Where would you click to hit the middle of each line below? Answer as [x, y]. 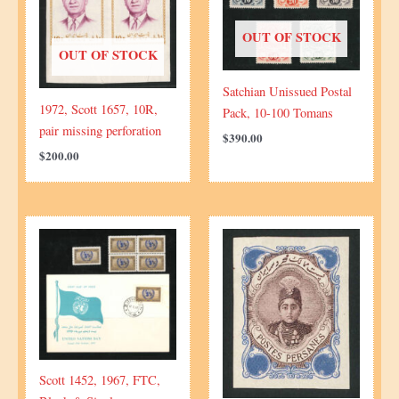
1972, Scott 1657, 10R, [98, 109]
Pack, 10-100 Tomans [277, 112]
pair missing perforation [100, 130]
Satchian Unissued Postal [287, 91]
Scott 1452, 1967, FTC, [99, 380]
